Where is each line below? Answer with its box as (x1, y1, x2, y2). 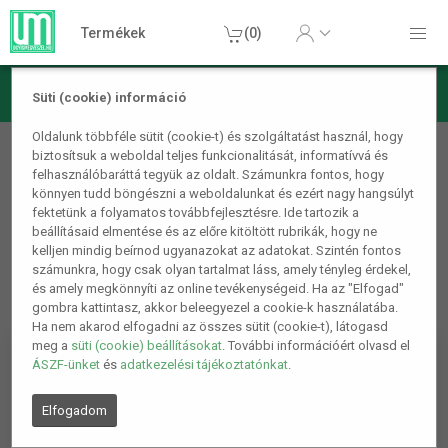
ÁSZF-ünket (32, 357, 101, 373)
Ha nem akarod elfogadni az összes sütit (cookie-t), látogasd (32, 319, 389, 335)
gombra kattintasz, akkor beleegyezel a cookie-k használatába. (32, 300, 399, 316)
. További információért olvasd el (222, 338, 411, 354)
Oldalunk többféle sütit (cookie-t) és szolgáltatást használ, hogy (32, 129, 404, 145)
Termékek (81, 24, 146, 41)
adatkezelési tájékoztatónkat (120, 357, 289, 373)
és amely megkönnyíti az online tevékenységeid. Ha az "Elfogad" (32, 281, 405, 297)
